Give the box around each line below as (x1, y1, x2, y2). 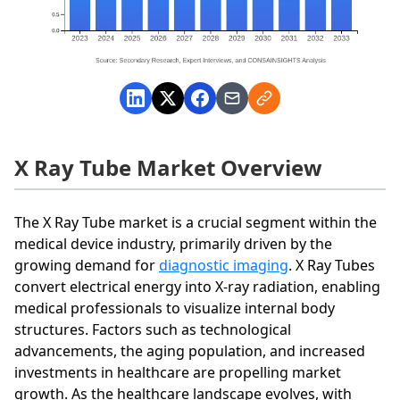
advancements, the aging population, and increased (14, 340, 365, 361)
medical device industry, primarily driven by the (14, 233, 332, 254)
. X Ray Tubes (288, 254, 375, 275)
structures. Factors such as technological (14, 319, 291, 339)
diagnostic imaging (159, 254, 288, 275)
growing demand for (14, 254, 159, 275)
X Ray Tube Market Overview (14, 152, 322, 182)
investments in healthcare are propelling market (14, 362, 341, 382)
